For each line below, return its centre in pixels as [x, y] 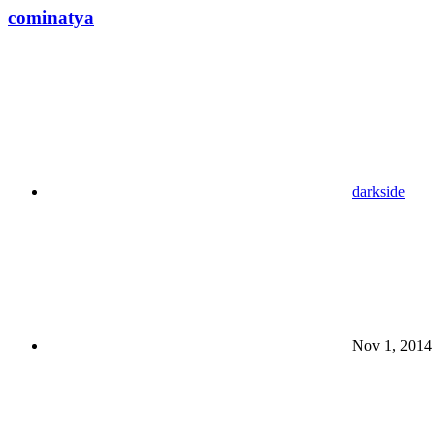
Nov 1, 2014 [390, 346]
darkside [378, 192]
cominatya [51, 17]
